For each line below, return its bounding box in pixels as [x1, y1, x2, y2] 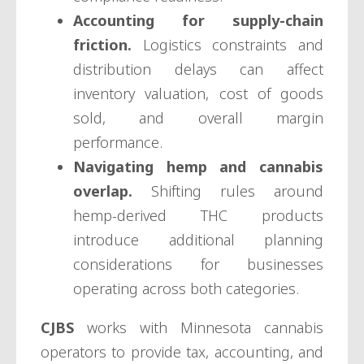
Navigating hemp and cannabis [73, 157, 323, 177]
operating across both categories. [73, 279, 299, 299]
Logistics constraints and [132, 35, 323, 55]
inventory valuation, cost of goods [73, 84, 323, 104]
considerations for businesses [73, 254, 323, 275]
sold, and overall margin [73, 108, 323, 128]
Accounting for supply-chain [73, 11, 323, 31]
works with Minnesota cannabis [74, 318, 323, 338]
